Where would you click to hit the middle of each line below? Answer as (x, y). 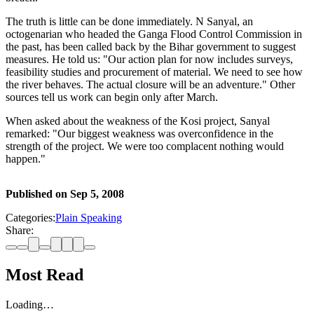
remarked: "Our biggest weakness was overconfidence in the (139, 134)
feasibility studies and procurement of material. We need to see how (154, 72)
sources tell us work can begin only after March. (112, 97)
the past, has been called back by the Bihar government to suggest (151, 47)
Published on (38, 194)
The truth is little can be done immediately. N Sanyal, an (129, 22)
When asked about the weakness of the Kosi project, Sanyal (138, 121)
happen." (26, 159)
